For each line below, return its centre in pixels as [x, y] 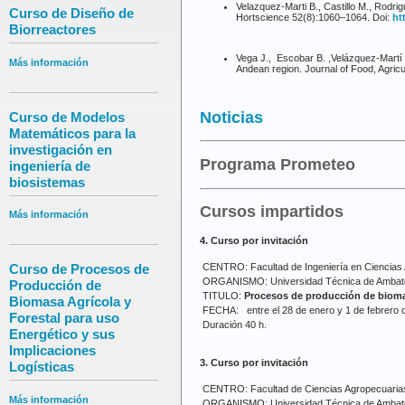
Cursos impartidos [272, 212]
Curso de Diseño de [71, 14]
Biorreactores [52, 30]
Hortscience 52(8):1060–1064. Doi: [314, 17]
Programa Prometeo [278, 165]
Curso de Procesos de [79, 269]
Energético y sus [62, 334]
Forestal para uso [64, 318]
